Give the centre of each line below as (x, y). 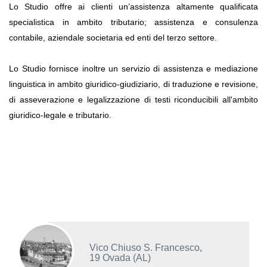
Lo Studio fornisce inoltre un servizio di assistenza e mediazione (133, 69)
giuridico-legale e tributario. (60, 115)
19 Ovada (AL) (120, 258)
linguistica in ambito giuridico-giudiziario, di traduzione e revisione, (133, 84)
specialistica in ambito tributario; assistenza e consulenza (133, 22)
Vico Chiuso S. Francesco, (146, 248)
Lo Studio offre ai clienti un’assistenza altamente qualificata (133, 7)
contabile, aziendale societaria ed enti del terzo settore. (113, 38)
